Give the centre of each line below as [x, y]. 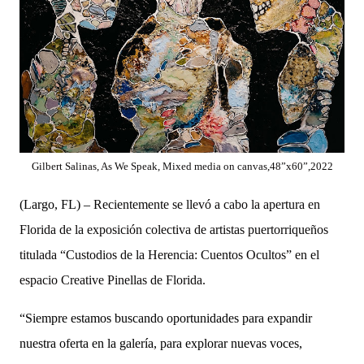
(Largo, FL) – [56, 204]
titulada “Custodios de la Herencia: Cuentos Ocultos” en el [169, 254]
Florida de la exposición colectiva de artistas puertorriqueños [175, 229]
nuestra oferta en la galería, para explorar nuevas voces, [161, 343]
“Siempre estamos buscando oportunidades [129, 318]
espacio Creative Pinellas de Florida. [113, 279]
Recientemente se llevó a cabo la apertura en [207, 204]
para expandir [275, 318]
